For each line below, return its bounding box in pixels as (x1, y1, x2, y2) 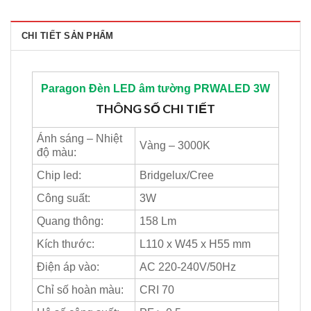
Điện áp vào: (37, 261, 99, 274)
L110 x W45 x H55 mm (140, 238, 251, 251)
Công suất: (37, 192, 90, 205)
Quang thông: (37, 215, 103, 228)
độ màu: (37, 146, 76, 159)
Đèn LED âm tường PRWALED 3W (86, 83, 270, 95)
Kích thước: (37, 238, 94, 251)
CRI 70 (140, 284, 174, 296)
